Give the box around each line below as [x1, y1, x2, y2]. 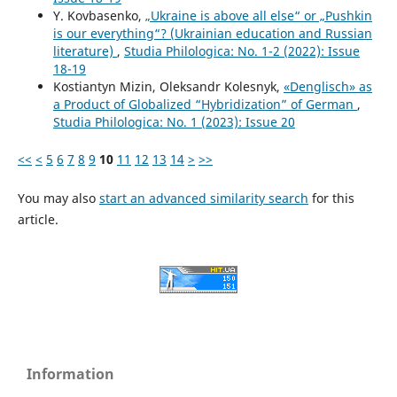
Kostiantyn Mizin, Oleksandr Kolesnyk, [52, 77, 284, 95]
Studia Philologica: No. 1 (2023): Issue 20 [52, 113, 295, 130]
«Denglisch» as [283, 77, 372, 95]
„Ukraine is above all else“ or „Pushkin [144, 6, 372, 24]
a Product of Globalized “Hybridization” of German [52, 95, 357, 113]
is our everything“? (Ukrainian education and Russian [52, 24, 372, 42]
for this [307, 189, 354, 206]
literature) [52, 42, 117, 59]
